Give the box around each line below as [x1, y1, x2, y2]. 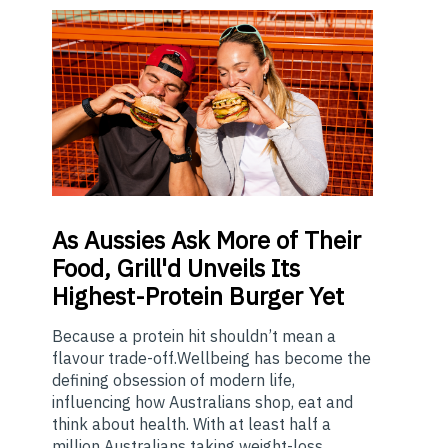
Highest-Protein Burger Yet [52, 280, 344, 313]
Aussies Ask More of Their [78, 224, 361, 257]
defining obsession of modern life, [52, 370, 295, 391]
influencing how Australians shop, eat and [52, 392, 353, 413]
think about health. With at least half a [52, 414, 331, 435]
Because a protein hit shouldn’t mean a [52, 326, 336, 347]
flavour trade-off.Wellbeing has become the [52, 348, 371, 369]
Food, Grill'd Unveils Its [52, 252, 300, 285]
